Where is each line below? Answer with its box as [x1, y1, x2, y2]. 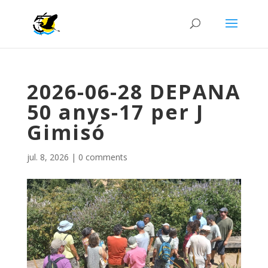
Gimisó [26, 118, 106, 146]
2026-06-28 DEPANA [26, 78, 240, 105]
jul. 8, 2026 [26, 151, 69, 163]
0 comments [78, 151, 127, 163]
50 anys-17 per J [26, 98, 204, 126]
